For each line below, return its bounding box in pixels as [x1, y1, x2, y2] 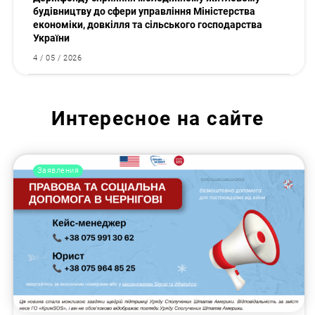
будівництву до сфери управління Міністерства [33, 6, 256, 18]
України [33, 32, 70, 44]
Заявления [37, 166, 79, 176]
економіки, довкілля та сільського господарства [33, 19, 263, 31]
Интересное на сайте [51, 107, 264, 130]
